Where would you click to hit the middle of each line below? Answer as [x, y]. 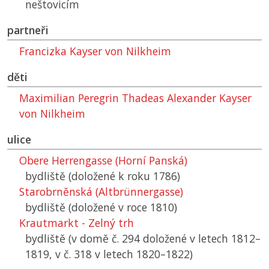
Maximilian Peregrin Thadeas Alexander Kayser [135, 98]
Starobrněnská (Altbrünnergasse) [101, 192]
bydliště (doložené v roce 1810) [101, 207]
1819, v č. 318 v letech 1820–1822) [109, 254]
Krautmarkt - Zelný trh [77, 223]
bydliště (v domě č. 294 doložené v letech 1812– [143, 239]
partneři [28, 30]
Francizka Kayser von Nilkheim [95, 51]
